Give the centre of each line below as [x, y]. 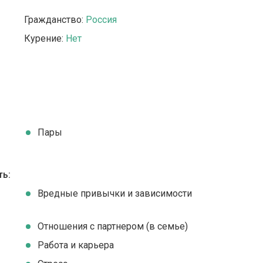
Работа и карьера [76, 245]
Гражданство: [55, 20]
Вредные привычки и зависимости [115, 193]
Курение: [45, 38]
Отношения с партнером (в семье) [113, 226]
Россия [101, 20]
